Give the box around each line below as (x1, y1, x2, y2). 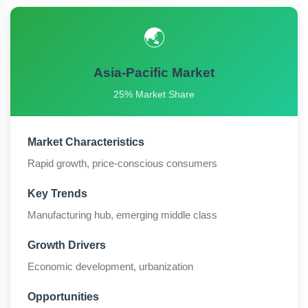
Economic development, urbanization (27, 261, 193, 272)
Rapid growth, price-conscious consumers (27, 157, 217, 169)
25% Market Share (113, 89, 195, 100)
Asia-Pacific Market (93, 65, 214, 80)
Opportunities (27, 291, 99, 302)
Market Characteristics (27, 136, 144, 148)
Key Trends (27, 188, 87, 199)
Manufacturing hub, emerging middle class (27, 209, 217, 221)
